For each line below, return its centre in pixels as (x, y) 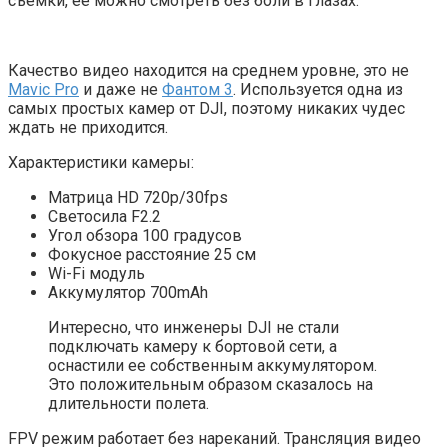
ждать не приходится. (88, 128)
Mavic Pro (43, 90)
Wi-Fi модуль (96, 274)
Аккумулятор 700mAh (128, 293)
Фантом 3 (197, 90)
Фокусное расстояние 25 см (152, 255)
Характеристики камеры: (101, 163)
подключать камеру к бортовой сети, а (192, 347)
